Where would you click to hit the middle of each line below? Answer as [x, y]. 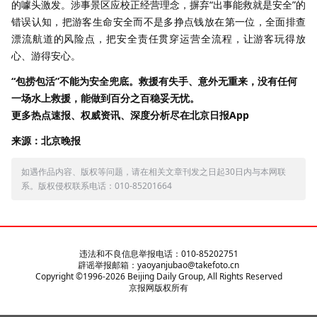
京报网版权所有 [158, 288]
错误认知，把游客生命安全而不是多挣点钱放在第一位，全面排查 [158, 22]
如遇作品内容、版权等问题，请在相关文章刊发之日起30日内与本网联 [154, 172]
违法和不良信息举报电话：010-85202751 [158, 254]
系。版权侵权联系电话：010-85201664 [97, 186]
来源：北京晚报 [46, 141]
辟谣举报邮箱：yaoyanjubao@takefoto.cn [158, 265]
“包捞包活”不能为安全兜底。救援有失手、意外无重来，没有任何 [154, 81]
